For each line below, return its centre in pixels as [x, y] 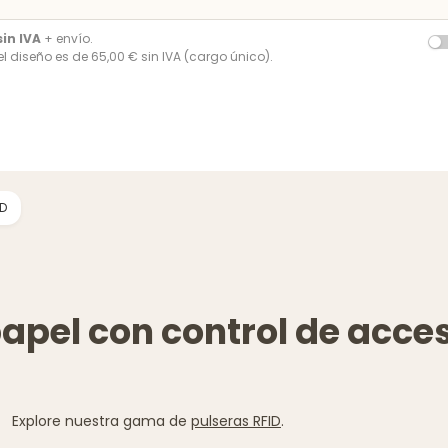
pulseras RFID [236, 420]
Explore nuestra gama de [101, 420]
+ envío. [67, 38]
